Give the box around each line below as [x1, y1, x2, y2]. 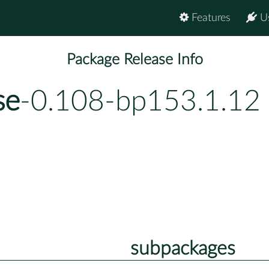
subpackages [130, 238, 235, 258]
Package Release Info [66, 52, 203, 68]
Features [189, 13, 231, 23]
